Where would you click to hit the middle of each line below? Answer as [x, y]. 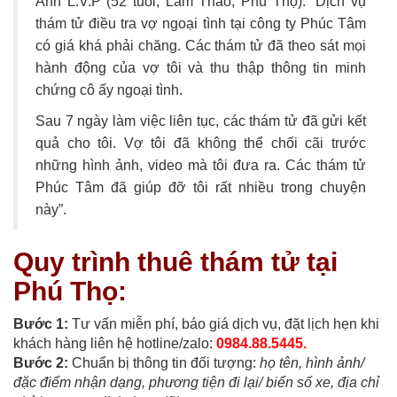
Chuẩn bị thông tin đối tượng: [164, 362]
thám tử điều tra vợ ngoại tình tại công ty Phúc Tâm [201, 23]
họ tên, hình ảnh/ [310, 362]
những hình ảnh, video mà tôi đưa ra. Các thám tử [201, 165]
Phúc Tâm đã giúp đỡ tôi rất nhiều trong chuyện [201, 187]
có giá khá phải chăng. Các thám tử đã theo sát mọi [201, 45]
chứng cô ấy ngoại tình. [109, 90]
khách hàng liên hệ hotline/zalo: [115, 343]
